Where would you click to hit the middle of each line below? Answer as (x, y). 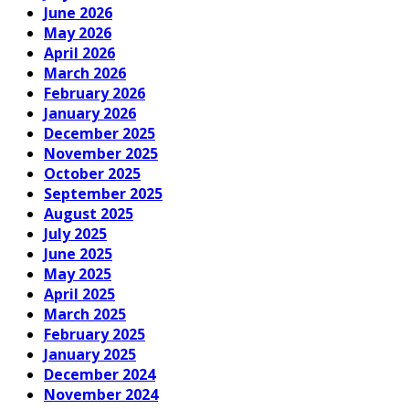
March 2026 (85, 73)
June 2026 (78, 12)
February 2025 (94, 334)
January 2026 (90, 113)
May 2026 (78, 32)
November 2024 (101, 394)
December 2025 (100, 133)
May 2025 (78, 273)
